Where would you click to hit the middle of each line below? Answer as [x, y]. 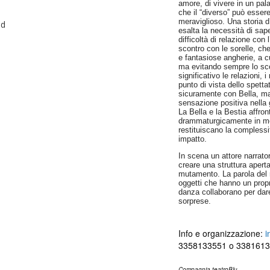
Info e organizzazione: [222, 233]
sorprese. [195, 201]
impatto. [194, 139]
